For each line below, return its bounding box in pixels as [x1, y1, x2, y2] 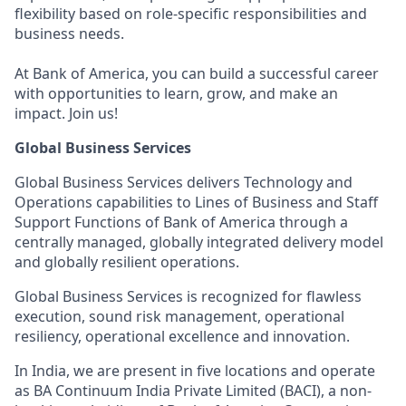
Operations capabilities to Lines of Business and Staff [14, 192, 378, 212]
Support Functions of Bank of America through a [14, 212, 348, 232]
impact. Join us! [14, 103, 118, 123]
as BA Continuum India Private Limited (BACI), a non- [14, 381, 372, 401]
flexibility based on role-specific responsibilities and [14, 4, 367, 24]
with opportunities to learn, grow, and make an [14, 83, 338, 103]
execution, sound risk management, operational [14, 306, 344, 326]
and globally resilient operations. [14, 252, 239, 272]
